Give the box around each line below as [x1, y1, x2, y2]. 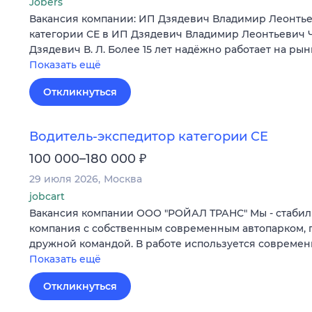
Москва [104, 172, 142, 185]
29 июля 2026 [29, 172, 98, 185]
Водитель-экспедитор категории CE [29, 128, 268, 144]
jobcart [29, 189, 65, 203]
